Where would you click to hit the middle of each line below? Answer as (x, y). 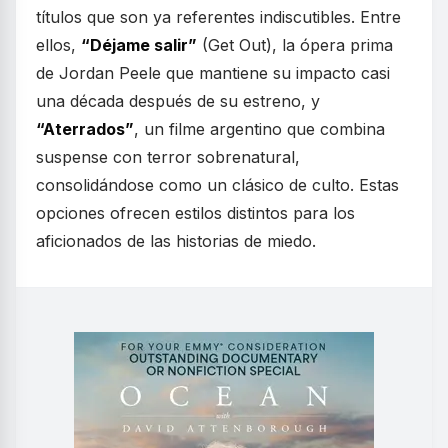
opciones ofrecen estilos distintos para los (195, 213)
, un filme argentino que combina (259, 129)
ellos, (58, 45)
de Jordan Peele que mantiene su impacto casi (213, 73)
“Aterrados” (85, 129)
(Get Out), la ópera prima (295, 45)
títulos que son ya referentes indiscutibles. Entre (218, 17)
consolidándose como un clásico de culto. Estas (217, 185)
